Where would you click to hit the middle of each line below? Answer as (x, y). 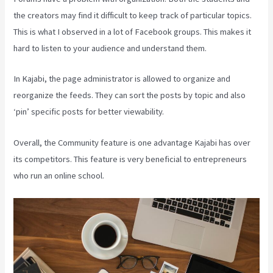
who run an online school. (59, 175)
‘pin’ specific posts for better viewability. (89, 112)
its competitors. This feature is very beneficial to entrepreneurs (130, 159)
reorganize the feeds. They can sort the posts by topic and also (130, 95)
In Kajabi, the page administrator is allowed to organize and (122, 79)
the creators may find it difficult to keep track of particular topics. (133, 15)
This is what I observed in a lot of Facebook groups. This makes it (133, 31)
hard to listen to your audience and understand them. (110, 48)
